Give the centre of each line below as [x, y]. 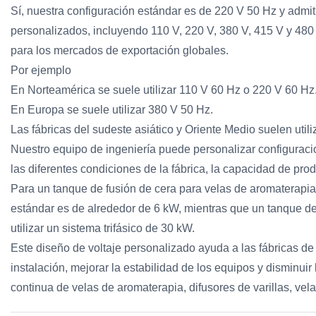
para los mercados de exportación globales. [120, 50]
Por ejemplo [41, 70]
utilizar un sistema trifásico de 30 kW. [103, 228]
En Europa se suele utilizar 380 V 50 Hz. [112, 109]
